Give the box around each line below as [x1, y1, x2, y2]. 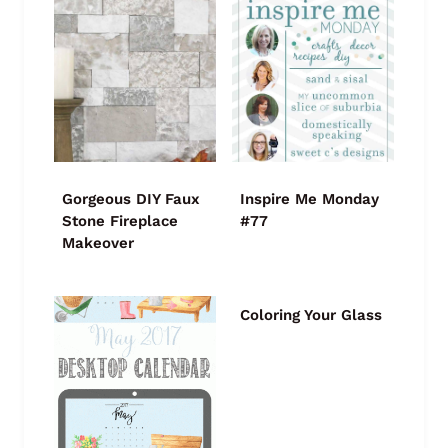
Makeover [62, 234, 134, 253]
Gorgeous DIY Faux [62, 190, 200, 209]
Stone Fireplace [62, 212, 178, 231]
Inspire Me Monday [240, 190, 379, 209]
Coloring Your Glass [240, 306, 382, 325]
